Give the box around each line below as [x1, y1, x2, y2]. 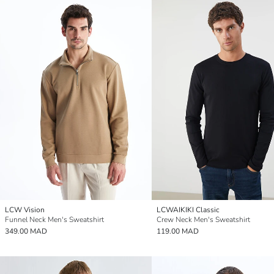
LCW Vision [5, 205, 45, 215]
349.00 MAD [5, 226, 47, 237]
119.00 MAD [157, 226, 199, 237]
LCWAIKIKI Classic [157, 205, 220, 215]
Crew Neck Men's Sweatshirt [157, 215, 250, 225]
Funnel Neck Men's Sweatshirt [5, 215, 104, 225]
